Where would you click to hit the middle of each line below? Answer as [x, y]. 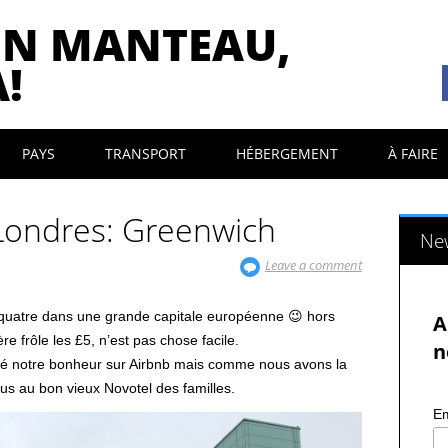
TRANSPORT [146, 153]
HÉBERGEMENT [287, 153]
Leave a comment [313, 265]
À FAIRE [413, 153]
